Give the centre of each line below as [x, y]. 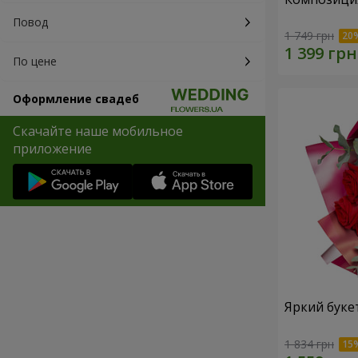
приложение [52, 149]
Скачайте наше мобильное [98, 131]
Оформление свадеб [76, 99]
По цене [35, 61]
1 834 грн [309, 344]
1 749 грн [309, 36]
